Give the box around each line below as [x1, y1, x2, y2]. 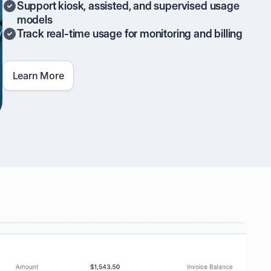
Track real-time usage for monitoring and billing [16, 27, 243, 40]
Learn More [12, 69, 64, 82]
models [16, 13, 53, 26]
